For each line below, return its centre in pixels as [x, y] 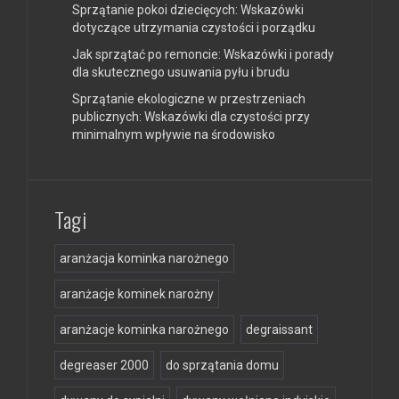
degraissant [279, 330]
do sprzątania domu [222, 366]
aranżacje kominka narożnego [144, 330]
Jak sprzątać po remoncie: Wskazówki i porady [203, 55]
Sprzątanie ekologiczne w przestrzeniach [189, 99]
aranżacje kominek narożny [137, 294]
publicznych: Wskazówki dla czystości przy [191, 117]
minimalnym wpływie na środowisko [174, 135]
